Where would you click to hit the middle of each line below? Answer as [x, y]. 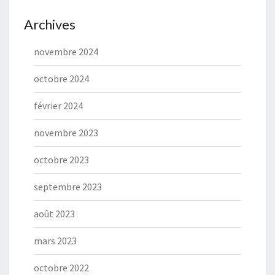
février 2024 [58, 105]
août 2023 [54, 213]
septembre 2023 [68, 186]
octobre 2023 [61, 159]
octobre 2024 [61, 78]
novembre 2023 [66, 132]
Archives [50, 24]
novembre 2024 [66, 51]
